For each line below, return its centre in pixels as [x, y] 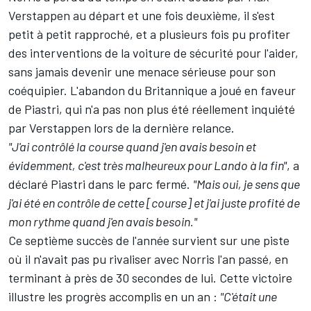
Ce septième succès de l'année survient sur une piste [149, 241]
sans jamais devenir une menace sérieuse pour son [142, 72]
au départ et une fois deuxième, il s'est [173, 16]
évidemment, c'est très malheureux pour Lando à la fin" [148, 166]
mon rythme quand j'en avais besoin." [103, 222]
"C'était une [249, 297]
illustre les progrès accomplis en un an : [114, 297]
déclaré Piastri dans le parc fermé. [101, 184]
